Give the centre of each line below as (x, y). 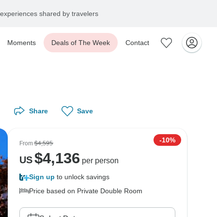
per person (99, 161)
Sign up (42, 177)
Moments (22, 43)
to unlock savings (82, 177)
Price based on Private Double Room (86, 191)
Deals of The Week (81, 43)
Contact (137, 43)
